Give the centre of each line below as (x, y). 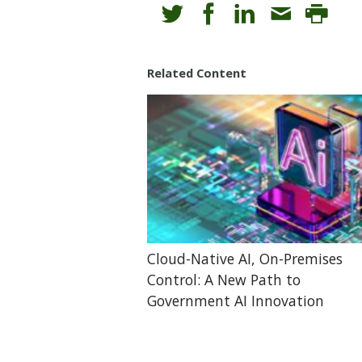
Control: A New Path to (224, 280)
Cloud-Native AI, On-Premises (245, 259)
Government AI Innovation (236, 301)
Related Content (197, 72)
